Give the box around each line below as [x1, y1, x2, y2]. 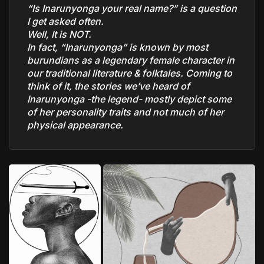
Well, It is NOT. [27, 28, 91, 40]
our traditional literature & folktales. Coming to [27, 67, 232, 79]
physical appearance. [27, 118, 123, 131]
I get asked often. [27, 15, 104, 27]
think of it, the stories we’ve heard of [27, 80, 190, 92]
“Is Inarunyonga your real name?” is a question [27, 2, 237, 14]
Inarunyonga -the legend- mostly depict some [27, 93, 232, 105]
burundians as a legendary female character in [27, 54, 235, 66]
